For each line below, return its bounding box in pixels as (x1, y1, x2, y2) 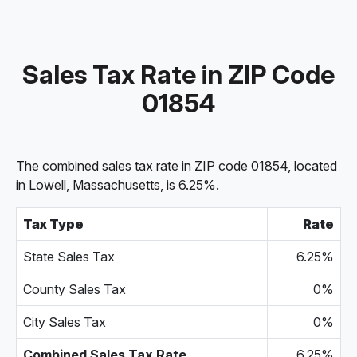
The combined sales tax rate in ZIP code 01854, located (16, 158, 337, 174)
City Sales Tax (23, 314, 106, 330)
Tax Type (23, 216, 84, 232)
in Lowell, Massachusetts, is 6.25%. (16, 177, 219, 193)
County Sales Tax (23, 281, 126, 297)
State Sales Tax (23, 249, 115, 265)
